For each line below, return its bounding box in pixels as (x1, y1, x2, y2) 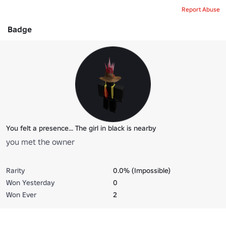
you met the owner (6, 136, 75, 147)
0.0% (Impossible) (113, 165, 171, 175)
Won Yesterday (6, 178, 54, 187)
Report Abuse (182, 5, 220, 13)
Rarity (6, 165, 25, 175)
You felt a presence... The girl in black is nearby (6, 123, 156, 133)
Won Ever (6, 190, 36, 199)
